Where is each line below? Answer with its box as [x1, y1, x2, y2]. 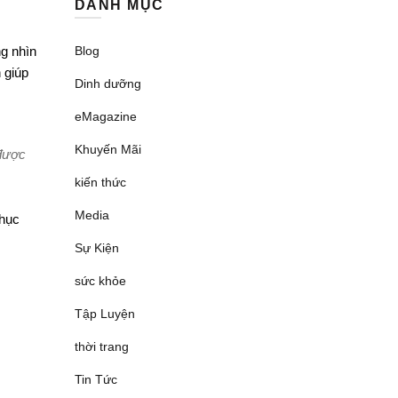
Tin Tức [74, 372, 117, 386]
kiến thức [74, 175, 126, 189]
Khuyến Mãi [74, 142, 141, 156]
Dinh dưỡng [74, 76, 141, 91]
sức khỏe [74, 274, 126, 288]
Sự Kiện [74, 241, 119, 255]
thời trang [74, 339, 129, 354]
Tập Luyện [74, 306, 135, 321]
